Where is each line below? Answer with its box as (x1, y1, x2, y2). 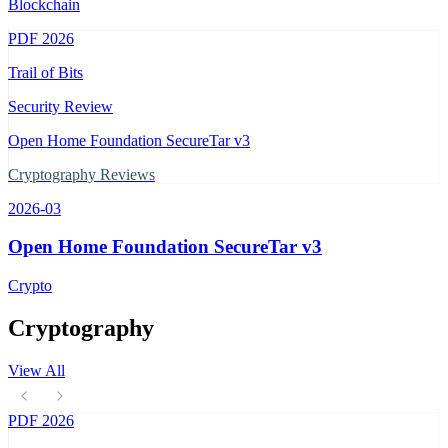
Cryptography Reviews (8, 165, 155, 183)
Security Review (8, 97, 113, 115)
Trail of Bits (8, 63, 83, 81)
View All (8, 362, 65, 379)
